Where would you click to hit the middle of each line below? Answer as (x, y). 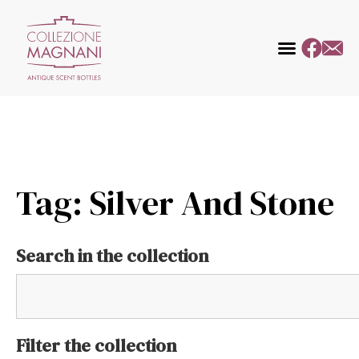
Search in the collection (112, 256)
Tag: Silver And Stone (175, 203)
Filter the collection (96, 345)
